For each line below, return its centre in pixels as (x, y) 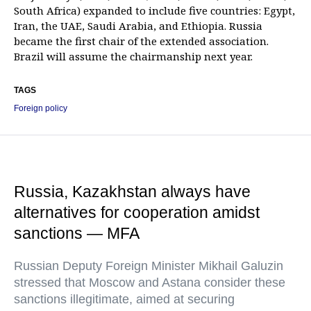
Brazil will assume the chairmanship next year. (133, 57)
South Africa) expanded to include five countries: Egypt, (154, 11)
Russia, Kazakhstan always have (132, 192)
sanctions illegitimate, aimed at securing (124, 300)
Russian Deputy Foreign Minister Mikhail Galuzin (149, 266)
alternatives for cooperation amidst (137, 213)
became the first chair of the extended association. (141, 41)
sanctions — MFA (77, 234)
